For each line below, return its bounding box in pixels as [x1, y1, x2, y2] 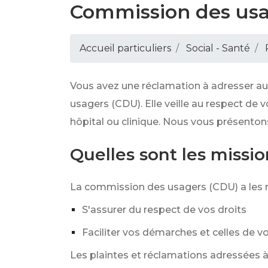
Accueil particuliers [80, 42, 171, 54]
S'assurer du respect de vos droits [82, 204, 246, 215]
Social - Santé [186, 42, 250, 54]
